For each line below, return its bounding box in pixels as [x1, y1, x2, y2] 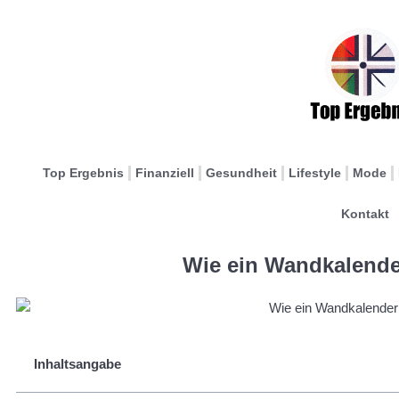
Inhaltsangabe [34, 355, 121, 371]
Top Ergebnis [43, 166, 124, 180]
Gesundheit [206, 166, 277, 180]
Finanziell [135, 166, 194, 180]
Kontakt [340, 207, 389, 221]
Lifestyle [289, 166, 341, 180]
